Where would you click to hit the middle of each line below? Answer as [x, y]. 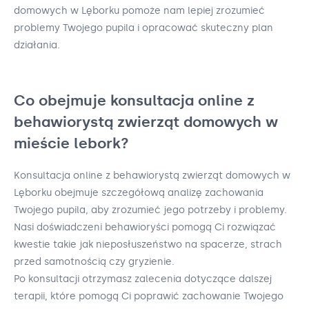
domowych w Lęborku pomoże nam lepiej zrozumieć [139, 10]
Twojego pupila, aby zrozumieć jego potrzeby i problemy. [150, 210]
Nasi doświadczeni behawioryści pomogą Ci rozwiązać [145, 227]
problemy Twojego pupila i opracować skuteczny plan [143, 28]
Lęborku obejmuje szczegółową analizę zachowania [139, 192]
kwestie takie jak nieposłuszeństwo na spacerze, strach [148, 244]
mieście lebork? [71, 143]
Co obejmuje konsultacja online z [134, 100]
